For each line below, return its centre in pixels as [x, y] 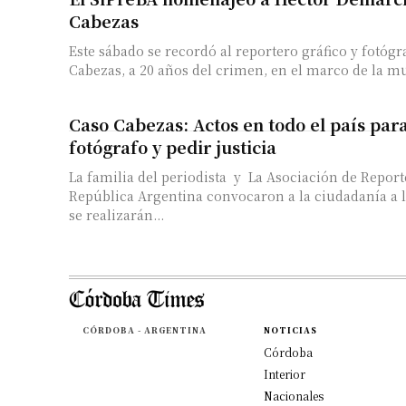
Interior [284, 373]
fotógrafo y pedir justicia [173, 146]
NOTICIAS [290, 330]
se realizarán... [116, 214]
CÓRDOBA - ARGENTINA [144, 330]
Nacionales [293, 395]
